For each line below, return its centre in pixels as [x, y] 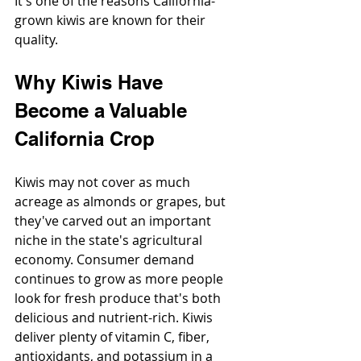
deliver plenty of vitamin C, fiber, [114, 337]
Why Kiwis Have [91, 83]
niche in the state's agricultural [110, 241]
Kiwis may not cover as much [104, 183]
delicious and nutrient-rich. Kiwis [115, 318]
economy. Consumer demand [106, 260]
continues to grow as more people [120, 279]
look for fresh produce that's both [119, 299]
